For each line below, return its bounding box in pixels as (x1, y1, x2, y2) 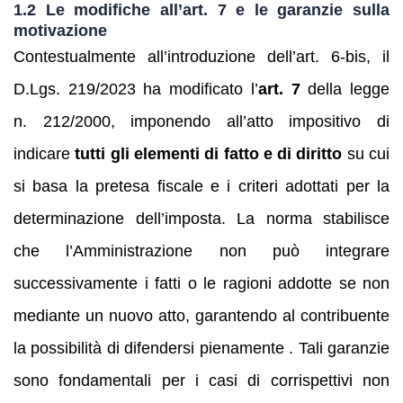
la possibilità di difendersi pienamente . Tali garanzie (13, 338, 390, 357)
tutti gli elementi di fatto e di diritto (75, 144, 343, 163)
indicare (13, 144, 76, 163)
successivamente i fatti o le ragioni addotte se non (13, 273, 390, 292)
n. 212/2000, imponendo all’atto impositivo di (13, 112, 390, 130)
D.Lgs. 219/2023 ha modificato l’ (13, 79, 258, 98)
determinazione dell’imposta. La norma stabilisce (13, 209, 390, 228)
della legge (300, 79, 390, 98)
